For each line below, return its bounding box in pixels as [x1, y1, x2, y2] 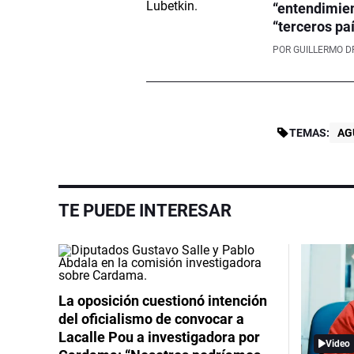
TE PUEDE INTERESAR [58, 200, 232, 220]
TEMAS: [289, 126, 330, 139]
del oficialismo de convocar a [58, 310, 244, 327]
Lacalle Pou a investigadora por [58, 328, 260, 345]
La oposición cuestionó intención [58, 292, 267, 309]
